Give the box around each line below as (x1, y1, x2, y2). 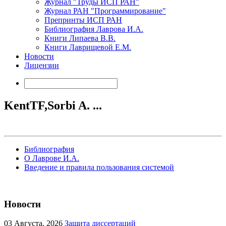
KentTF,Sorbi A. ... (4, 98, 102, 112)
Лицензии (24, 61, 59, 70)
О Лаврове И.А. (24, 153, 79, 162)
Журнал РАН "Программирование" (44, 7, 166, 15)
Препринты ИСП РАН (44, 16, 122, 24)
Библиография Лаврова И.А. (44, 25, 143, 33)
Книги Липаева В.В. (44, 34, 116, 42)
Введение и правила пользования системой (24, 162, 174, 172)
